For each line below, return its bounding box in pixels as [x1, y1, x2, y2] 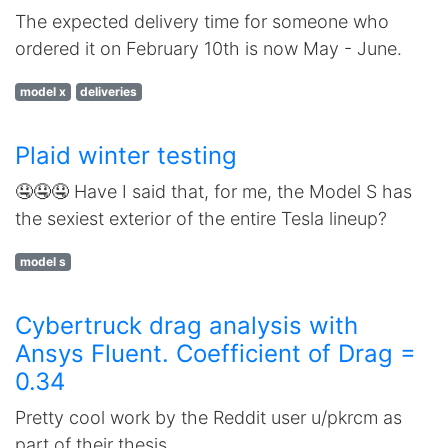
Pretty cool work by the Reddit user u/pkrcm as [15, 407, 402, 428]
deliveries [80, 84, 138, 99]
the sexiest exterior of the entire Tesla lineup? [15, 208, 387, 229]
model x [19, 84, 66, 99]
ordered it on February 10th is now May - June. [15, 38, 402, 59]
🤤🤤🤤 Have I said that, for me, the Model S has [15, 181, 412, 202]
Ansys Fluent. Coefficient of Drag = [15, 339, 416, 368]
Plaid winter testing [15, 141, 237, 170]
